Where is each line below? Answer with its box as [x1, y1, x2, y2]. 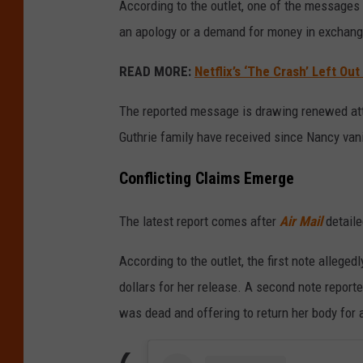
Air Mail [280, 212, 322, 229]
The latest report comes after [119, 212, 280, 229]
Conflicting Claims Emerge [119, 169, 294, 188]
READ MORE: [119, 62, 191, 79]
